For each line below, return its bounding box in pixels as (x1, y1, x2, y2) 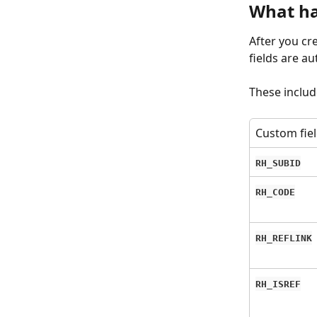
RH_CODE (255, 186, 295, 197)
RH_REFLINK (255, 232, 312, 243)
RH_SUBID (255, 157, 301, 168)
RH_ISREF (255, 278, 301, 289)
